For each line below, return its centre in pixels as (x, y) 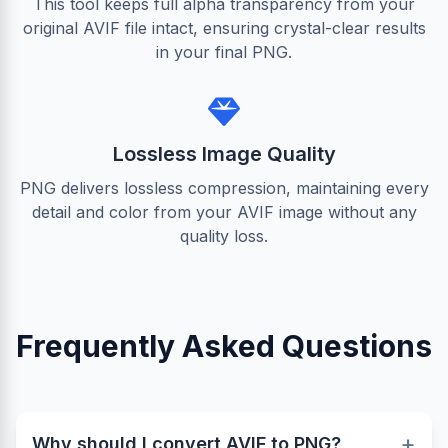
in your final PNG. (224, 52)
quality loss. (224, 236)
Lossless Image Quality (224, 154)
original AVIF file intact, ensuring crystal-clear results (224, 28)
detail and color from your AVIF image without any (224, 212)
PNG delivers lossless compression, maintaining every (224, 188)
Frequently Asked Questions (224, 346)
